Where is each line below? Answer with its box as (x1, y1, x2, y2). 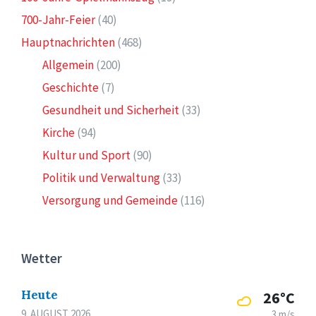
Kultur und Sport (42, 147, 130, 163)
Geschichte (42, 80, 99, 95)
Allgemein (42, 57, 94, 73)
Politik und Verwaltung (42, 170, 160, 186)
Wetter (21, 250, 62, 267)
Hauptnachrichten (21, 35, 115, 50)
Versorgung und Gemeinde (42, 193, 178, 208)
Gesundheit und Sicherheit (42, 102, 179, 118)
